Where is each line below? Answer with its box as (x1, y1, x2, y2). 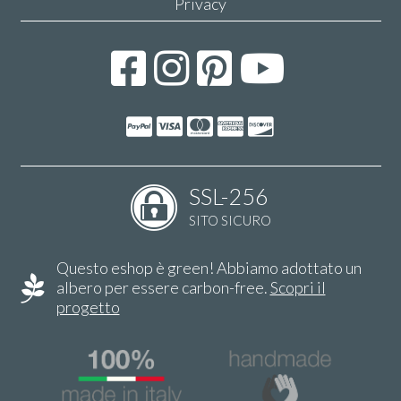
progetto (55, 297, 120, 318)
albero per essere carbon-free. (55, 277, 270, 298)
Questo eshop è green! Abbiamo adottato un (55, 258, 362, 278)
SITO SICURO (188, 211, 271, 228)
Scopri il (269, 277, 326, 298)
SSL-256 (188, 182, 269, 209)
